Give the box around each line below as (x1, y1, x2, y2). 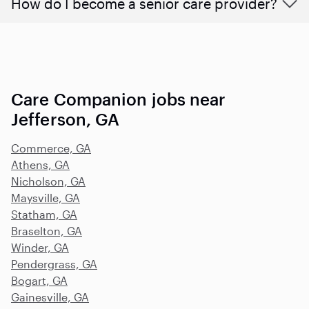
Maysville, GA (11, 191, 80, 205)
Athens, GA (11, 158, 70, 172)
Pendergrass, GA (11, 257, 97, 271)
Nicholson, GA (11, 175, 86, 188)
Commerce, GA (11, 141, 91, 155)
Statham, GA (11, 208, 77, 221)
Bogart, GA (11, 274, 68, 288)
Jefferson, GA (11, 109, 120, 130)
